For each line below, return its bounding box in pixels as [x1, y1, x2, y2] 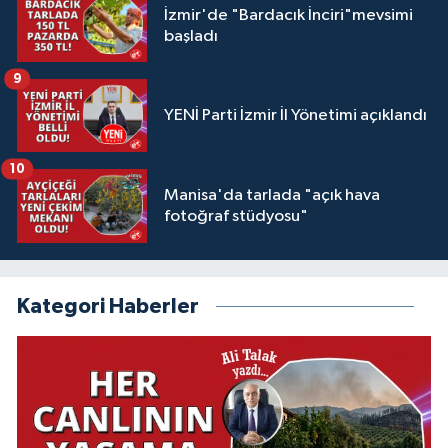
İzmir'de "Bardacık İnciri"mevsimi [164, 6, 413, 24]
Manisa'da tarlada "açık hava [164, 186, 380, 204]
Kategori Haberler [17, 295, 199, 317]
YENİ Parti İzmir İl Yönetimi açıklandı [164, 107, 427, 125]
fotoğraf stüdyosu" [164, 207, 308, 225]
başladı [164, 27, 218, 45]
